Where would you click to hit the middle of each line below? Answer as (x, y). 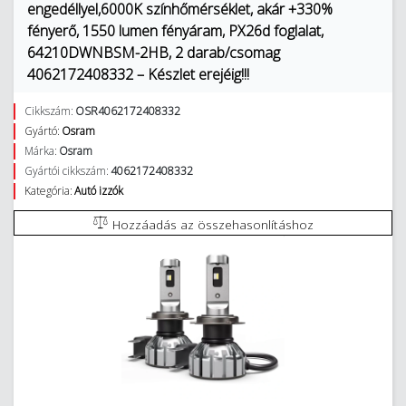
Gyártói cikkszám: (67, 171)
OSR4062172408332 (128, 111)
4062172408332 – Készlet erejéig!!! (138, 74)
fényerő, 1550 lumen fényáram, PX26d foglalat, (175, 31)
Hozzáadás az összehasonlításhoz (213, 224)
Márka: (41, 151)
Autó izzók (99, 191)
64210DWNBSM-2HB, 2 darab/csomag (154, 53)
